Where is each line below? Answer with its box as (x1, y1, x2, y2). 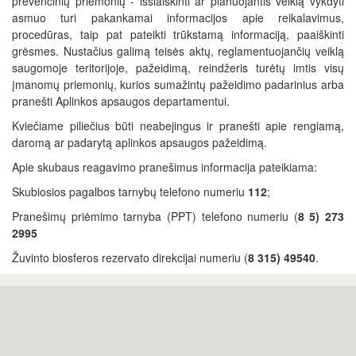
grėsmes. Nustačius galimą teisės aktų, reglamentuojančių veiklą (12, 43, 344, 59)
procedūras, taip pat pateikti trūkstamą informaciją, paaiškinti (12, 26, 344, 42)
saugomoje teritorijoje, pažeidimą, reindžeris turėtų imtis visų (12, 60, 344, 75)
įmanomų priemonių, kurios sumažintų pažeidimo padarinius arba (12, 76, 344, 92)
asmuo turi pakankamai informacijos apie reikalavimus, (12, 10, 344, 25)
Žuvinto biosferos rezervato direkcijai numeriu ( (12, 250, 248, 265)
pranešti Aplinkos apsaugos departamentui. (12, 93, 230, 109)
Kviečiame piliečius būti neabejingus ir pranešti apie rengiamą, (12, 118, 344, 133)
